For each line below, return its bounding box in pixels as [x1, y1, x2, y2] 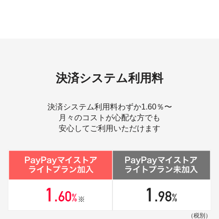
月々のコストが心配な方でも [59, 113, 160, 122]
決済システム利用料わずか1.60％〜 [47, 102, 172, 111]
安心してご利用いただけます [59, 124, 160, 132]
